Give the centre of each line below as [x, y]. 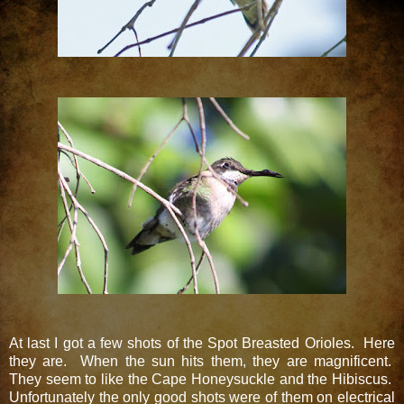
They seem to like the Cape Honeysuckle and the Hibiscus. [202, 379]
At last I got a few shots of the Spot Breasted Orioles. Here [202, 343]
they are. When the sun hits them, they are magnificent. [202, 361]
